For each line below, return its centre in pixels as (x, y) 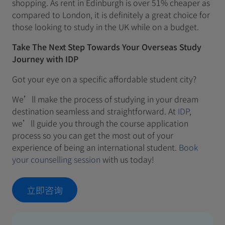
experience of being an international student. (95, 147)
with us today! (127, 159)
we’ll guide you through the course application (100, 123)
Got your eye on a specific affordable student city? (104, 79)
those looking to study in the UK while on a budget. (105, 27)
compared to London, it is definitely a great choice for (111, 15)
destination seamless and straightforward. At (95, 111)
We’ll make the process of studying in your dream (105, 99)
